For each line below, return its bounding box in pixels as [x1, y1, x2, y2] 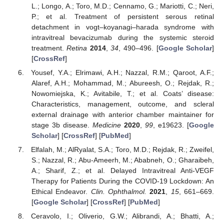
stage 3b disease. [31, 121, 92, 129]
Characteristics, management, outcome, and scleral [31, 100, 214, 108]
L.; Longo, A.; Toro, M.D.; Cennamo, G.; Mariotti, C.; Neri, [31, 2, 214, 10]
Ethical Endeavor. [31, 187, 91, 196]
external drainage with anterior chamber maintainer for [31, 110, 214, 119]
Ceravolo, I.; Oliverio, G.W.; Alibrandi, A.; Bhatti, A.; [31, 212, 214, 220]
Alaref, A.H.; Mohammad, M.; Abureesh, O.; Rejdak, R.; [31, 79, 214, 87]
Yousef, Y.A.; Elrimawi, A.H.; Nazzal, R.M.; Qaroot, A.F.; [31, 68, 214, 77]
